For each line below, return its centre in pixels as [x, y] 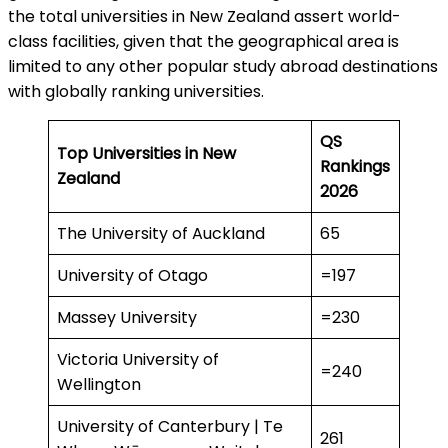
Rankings [355, 166]
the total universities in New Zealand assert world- [204, 16]
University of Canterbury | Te [170, 426]
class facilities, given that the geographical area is [203, 41]
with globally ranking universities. [140, 91]
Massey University [129, 317]
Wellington [101, 384]
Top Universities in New [146, 153]
